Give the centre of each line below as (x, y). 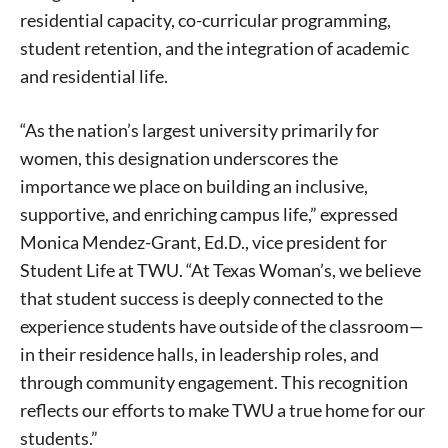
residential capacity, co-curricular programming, (205, 19)
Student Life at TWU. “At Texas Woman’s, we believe (220, 269)
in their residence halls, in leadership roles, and (199, 353)
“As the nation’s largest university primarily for (199, 129)
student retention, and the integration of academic (214, 47)
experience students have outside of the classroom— (222, 325)
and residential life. (94, 75)
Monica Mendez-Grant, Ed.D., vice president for (203, 241)
